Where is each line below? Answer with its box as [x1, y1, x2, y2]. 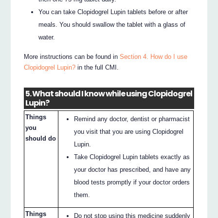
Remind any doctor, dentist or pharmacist [74, 115, 190, 123]
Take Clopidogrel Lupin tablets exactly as [74, 153, 190, 161]
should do [25, 134, 56, 142]
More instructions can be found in [24, 53, 120, 61]
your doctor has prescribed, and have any [74, 165, 191, 173]
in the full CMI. [75, 64, 119, 72]
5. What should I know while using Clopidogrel [25, 88, 193, 99]
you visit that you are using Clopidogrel [74, 127, 184, 135]
